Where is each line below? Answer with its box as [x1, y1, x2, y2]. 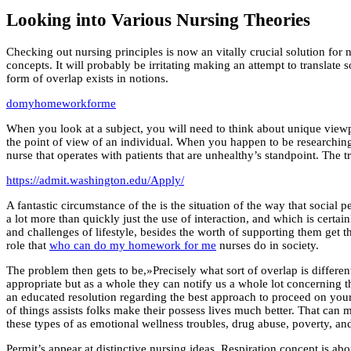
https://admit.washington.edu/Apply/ [6, 173, 184, 186]
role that [6, 238, 49, 251]
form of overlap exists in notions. [6, 71, 168, 85]
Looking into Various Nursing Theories [6, 9, 310, 30]
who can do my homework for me [49, 238, 216, 251]
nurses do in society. [216, 238, 319, 251]
